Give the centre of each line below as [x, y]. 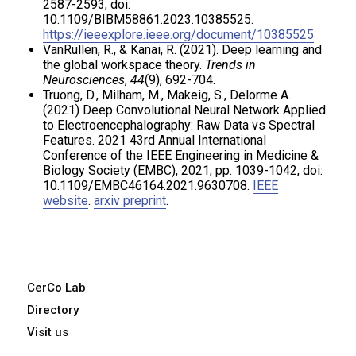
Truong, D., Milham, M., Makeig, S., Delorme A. [167, 95]
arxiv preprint [130, 201]
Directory [53, 310]
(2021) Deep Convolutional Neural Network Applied [185, 110]
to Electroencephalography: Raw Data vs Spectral [179, 125]
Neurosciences [84, 80]
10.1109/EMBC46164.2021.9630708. [148, 186]
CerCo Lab [57, 288]
